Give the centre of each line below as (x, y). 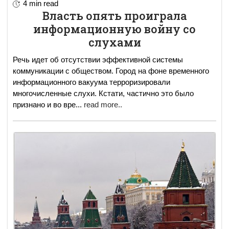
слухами (114, 42)
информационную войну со (114, 29)
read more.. (103, 105)
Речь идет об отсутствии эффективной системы (98, 60)
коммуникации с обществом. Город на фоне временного (111, 71)
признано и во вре (44, 105)
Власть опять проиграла (114, 16)
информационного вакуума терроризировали (91, 82)
